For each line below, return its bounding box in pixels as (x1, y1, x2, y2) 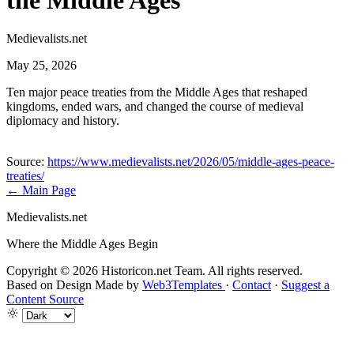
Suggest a (281, 278, 330, 292)
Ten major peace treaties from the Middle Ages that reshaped (6, 85, 307, 100)
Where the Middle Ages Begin (6, 237, 158, 251)
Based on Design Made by (6, 278, 142, 292)
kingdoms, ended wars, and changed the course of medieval (6, 100, 303, 114)
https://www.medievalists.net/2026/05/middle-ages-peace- (47, 155, 334, 169)
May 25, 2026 (6, 58, 77, 73)
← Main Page (6, 183, 76, 198)
